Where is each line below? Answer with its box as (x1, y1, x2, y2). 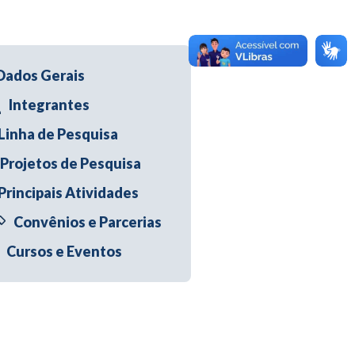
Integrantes (9, 96, 90, 113)
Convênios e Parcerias (13, 213, 162, 231)
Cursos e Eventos (6, 242, 123, 260)
